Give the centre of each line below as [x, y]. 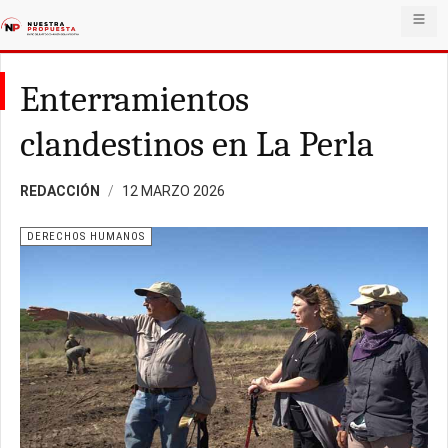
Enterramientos [134, 99]
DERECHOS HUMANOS [86, 236]
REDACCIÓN [60, 191]
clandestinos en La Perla [197, 144]
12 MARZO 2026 [173, 191]
